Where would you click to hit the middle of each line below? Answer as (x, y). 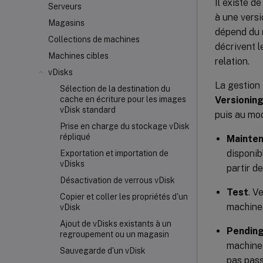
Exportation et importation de (114, 153)
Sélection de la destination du (115, 89)
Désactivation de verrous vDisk (117, 180)
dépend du (238, 32)
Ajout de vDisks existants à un (116, 224)
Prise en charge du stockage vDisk (125, 126)
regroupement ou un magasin (114, 234)
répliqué (75, 137)
